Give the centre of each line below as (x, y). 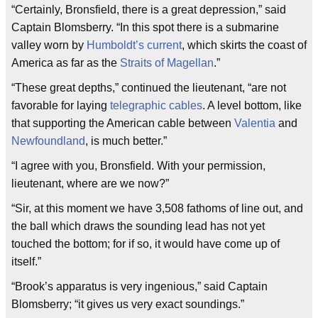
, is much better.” (126, 141)
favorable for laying (61, 106)
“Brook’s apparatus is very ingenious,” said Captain (139, 287)
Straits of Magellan (167, 63)
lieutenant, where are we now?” (90, 184)
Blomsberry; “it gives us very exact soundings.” (128, 305)
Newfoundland (48, 141)
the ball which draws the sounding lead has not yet (138, 226)
